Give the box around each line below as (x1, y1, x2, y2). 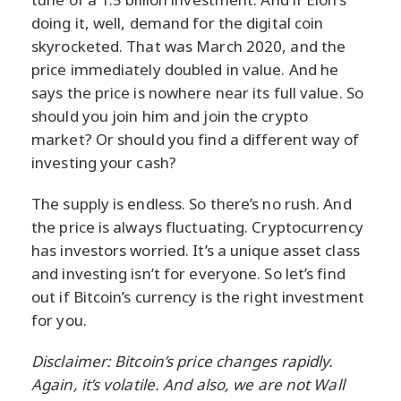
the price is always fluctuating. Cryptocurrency (31, 217, 363, 238)
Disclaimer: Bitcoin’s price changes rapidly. (31, 351, 334, 372)
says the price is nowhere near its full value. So (31, 82, 363, 104)
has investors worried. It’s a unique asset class (31, 240, 360, 261)
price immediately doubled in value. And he (31, 59, 339, 81)
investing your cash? (31, 152, 176, 174)
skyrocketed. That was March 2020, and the (31, 36, 346, 57)
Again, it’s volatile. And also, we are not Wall (31, 374, 345, 396)
